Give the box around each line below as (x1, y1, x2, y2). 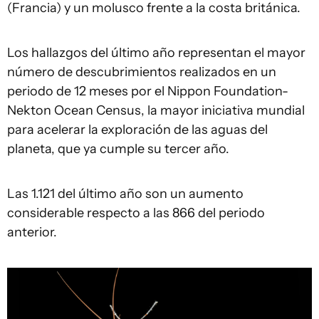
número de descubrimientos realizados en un (7, 63, 276, 80)
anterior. (7, 224, 57, 240)
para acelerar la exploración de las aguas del (7, 121, 268, 137)
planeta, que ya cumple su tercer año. (7, 140, 229, 157)
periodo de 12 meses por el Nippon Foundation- (7, 83, 288, 99)
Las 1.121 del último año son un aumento (7, 185, 244, 202)
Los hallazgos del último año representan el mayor (7, 44, 305, 61)
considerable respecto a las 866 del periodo (7, 204, 265, 221)
